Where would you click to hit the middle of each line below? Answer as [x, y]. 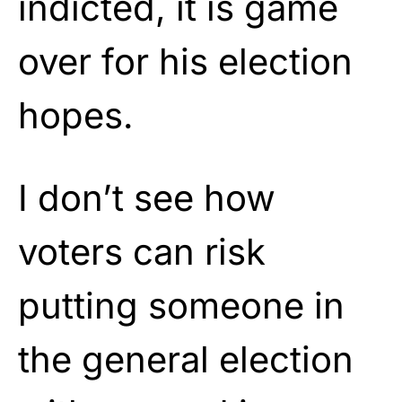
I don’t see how [147, 197]
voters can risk [142, 251]
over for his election [185, 61]
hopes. [76, 115]
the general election [186, 359]
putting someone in [181, 305]
